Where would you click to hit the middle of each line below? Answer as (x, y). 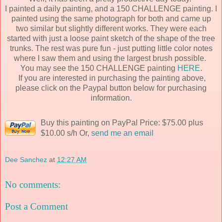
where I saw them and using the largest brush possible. (111, 58)
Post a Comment (36, 206)
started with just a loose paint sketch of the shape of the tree (111, 38)
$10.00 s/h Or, (66, 133)
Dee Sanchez (26, 159)
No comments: (33, 185)
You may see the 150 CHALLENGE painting (99, 68)
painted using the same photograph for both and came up (111, 18)
